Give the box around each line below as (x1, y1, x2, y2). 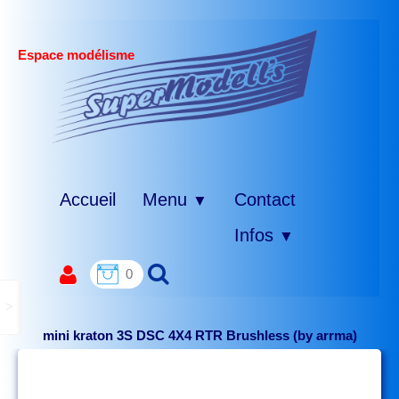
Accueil (60, 190, 116, 209)
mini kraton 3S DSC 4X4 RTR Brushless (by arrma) (42, 328, 357, 343)
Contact (234, 190, 296, 209)
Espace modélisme (18, 47, 134, 62)
